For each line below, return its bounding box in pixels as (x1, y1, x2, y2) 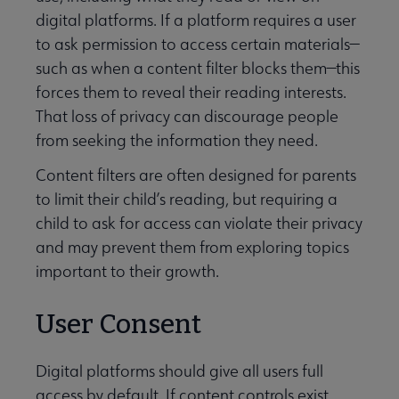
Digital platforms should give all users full (36, 361, 323, 382)
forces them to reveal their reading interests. (36, 82, 346, 103)
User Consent (36, 308, 201, 341)
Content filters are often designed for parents (36, 165, 356, 186)
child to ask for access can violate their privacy (36, 213, 362, 234)
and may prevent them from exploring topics (36, 237, 349, 258)
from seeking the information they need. (36, 130, 318, 151)
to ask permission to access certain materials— (36, 34, 359, 55)
